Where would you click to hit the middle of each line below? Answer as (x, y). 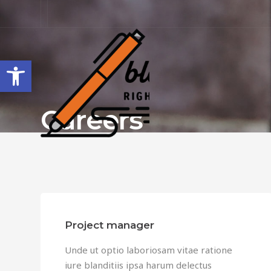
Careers (92, 119)
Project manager (109, 225)
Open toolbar (40, 66)
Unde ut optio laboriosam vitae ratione (149, 250)
